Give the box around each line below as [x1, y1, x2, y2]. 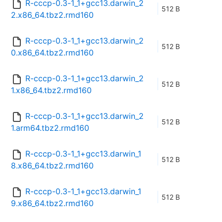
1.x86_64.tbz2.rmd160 [11, 85, 92, 96]
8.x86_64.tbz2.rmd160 [11, 161, 94, 171]
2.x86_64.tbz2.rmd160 [11, 10, 94, 20]
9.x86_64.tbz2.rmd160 [11, 198, 94, 209]
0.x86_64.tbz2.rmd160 [11, 48, 94, 58]
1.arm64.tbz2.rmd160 [11, 123, 89, 133]
